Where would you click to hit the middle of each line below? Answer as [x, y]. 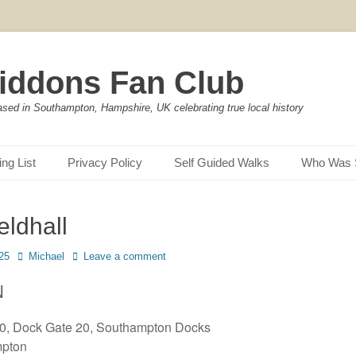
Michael [46, 256]
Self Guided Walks [222, 163]
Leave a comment [125, 256]
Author [32, 255]
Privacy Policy [105, 163]
